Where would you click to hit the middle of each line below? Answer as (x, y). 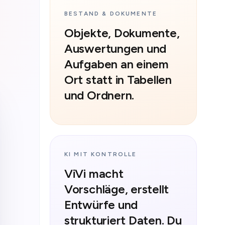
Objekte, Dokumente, (122, 33)
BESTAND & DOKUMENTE (110, 13)
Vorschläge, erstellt (117, 189)
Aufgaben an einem (116, 64)
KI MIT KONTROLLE (100, 154)
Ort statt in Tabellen (118, 79)
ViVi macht (94, 174)
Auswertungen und (115, 48)
